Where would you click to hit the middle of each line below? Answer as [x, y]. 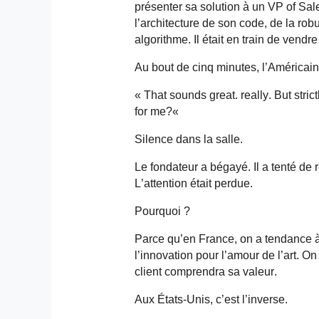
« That [152, 95]
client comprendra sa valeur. [205, 271]
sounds [188, 95]
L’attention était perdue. [193, 183]
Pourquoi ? [162, 211]
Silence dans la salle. [188, 139]
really [254, 95]
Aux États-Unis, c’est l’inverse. [211, 299]
